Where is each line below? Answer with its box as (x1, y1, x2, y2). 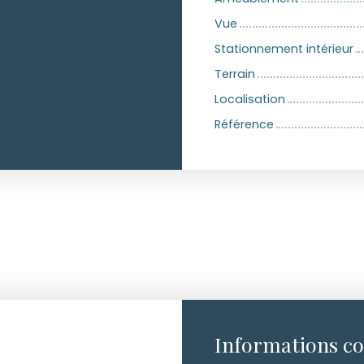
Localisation (214, 91, 285, 108)
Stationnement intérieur (214, 41, 353, 58)
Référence (214, 116, 274, 133)
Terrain (214, 66, 255, 83)
